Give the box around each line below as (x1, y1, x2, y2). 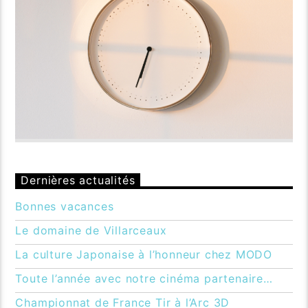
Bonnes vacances (15, 199, 114, 214)
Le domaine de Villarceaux (15, 223, 167, 238)
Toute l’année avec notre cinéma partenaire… (15, 272, 273, 286)
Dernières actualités (21, 173, 135, 188)
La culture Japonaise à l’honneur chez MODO (15, 247, 273, 262)
